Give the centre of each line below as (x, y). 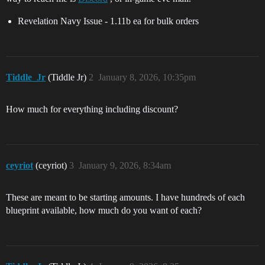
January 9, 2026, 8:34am (125, 165)
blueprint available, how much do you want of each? (104, 210)
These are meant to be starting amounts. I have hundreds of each (125, 197)
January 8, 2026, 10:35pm (147, 77)
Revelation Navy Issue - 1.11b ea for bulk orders (108, 21)
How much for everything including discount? (92, 109)
